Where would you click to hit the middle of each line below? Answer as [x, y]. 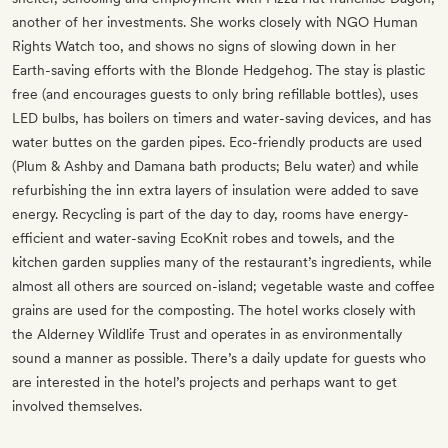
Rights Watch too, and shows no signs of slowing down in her [204, 46]
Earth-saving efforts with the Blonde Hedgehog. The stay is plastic [218, 70]
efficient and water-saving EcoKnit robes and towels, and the [203, 238]
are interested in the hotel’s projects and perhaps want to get [204, 382]
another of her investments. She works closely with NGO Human [215, 22]
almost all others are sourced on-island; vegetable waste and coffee [223, 286]
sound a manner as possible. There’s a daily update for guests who [219, 358]
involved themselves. [77, 406]
